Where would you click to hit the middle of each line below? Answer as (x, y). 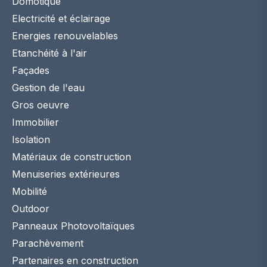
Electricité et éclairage (61, 19)
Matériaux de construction (72, 157)
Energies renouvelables (65, 36)
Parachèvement (48, 243)
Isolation (31, 140)
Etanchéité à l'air (49, 53)
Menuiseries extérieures (66, 174)
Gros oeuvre (41, 105)
